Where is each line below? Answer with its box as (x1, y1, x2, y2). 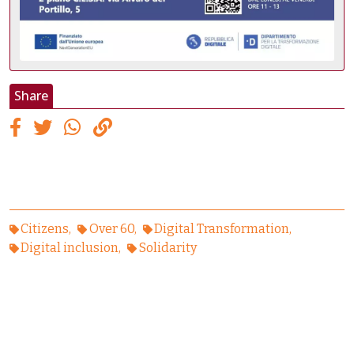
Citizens (21, 221, 70, 237)
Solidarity (138, 240, 197, 256)
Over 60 (88, 221, 134, 237)
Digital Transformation (154, 221, 290, 237)
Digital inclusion (21, 240, 119, 256)
